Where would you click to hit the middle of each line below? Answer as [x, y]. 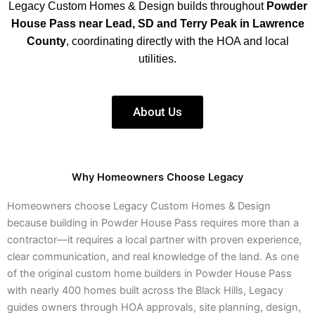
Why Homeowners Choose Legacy [157, 178]
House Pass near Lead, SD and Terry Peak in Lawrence [157, 24]
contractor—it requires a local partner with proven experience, [154, 240]
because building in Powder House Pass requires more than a [153, 223]
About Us [157, 112]
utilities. [157, 59]
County [46, 41]
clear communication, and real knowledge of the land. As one [153, 257]
